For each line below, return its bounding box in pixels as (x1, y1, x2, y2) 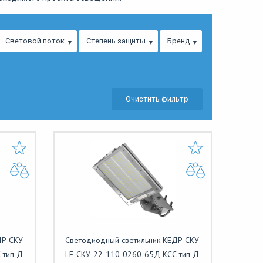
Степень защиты (86, 36, 146, 45)
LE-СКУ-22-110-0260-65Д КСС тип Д (65, 249, 200, 259)
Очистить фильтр (126, 95, 188, 103)
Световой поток (5, 36, 65, 45)
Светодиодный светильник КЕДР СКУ (65, 235, 200, 245)
